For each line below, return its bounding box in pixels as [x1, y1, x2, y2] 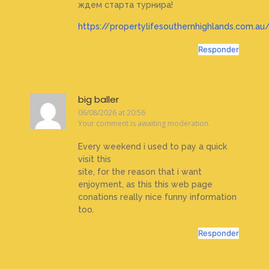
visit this [78, 154, 111, 165]
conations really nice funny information [78, 192, 237, 202]
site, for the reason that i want [78, 167, 202, 177]
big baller [78, 92, 119, 106]
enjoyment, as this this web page [78, 180, 213, 190]
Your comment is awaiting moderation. [78, 118, 210, 128]
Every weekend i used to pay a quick [78, 142, 227, 152]
